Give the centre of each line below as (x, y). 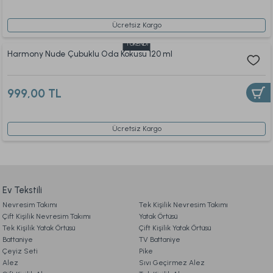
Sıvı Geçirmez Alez (172, 263)
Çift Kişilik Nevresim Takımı (47, 216)
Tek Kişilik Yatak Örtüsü (39, 228)
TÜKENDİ (136, 43)
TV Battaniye (160, 239)
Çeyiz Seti (20, 251)
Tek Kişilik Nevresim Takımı (183, 205)
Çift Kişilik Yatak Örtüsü (175, 228)
